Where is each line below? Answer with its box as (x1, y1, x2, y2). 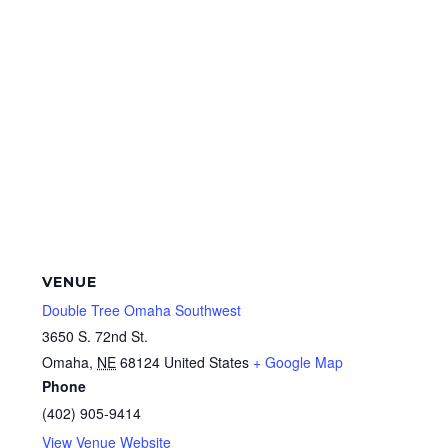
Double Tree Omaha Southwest (42, 300, 242, 321)
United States (164, 352, 250, 373)
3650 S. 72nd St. (42, 326, 149, 347)
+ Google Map (253, 352, 344, 373)
